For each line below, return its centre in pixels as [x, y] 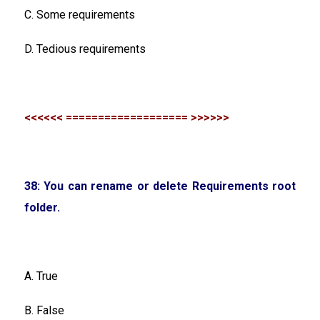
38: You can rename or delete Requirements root [160, 186]
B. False [44, 310]
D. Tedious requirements [85, 49]
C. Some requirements [80, 14]
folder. [42, 207]
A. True [41, 276]
